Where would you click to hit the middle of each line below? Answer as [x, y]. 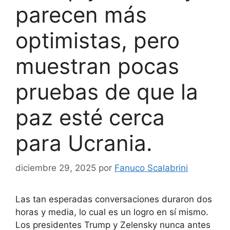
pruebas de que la [107, 91]
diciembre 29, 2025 [56, 168]
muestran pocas [97, 66]
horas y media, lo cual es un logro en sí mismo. [112, 212]
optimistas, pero [98, 40]
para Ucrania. [84, 143]
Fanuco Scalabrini [151, 168]
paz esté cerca [90, 117]
